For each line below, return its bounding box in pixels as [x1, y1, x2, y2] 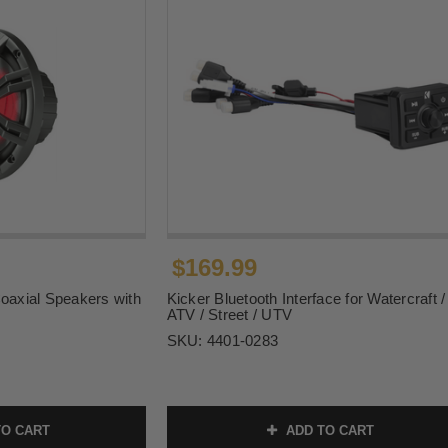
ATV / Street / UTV [166, 306, 293, 324]
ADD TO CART [282, 423, 375, 439]
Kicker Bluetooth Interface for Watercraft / [166, 290, 446, 308]
